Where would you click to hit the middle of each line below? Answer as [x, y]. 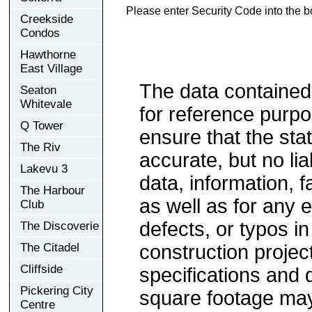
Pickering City [57, 290]
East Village [51, 68]
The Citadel [50, 247]
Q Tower [42, 125]
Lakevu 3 [44, 169]
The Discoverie [60, 226]
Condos [40, 33]
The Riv [40, 147]
